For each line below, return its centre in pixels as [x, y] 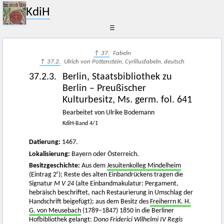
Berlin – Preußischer [104, 88]
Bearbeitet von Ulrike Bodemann [108, 112]
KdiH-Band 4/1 [80, 123]
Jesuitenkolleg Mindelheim [144, 166]
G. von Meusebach [55, 211]
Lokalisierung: [49, 154]
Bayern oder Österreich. [105, 154]
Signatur [41, 184]
